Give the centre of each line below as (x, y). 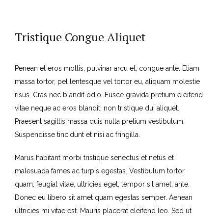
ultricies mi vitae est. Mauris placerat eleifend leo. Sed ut (103, 210)
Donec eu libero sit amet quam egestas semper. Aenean (104, 197)
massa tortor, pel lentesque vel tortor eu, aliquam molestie (107, 81)
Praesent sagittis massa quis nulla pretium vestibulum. (100, 121)
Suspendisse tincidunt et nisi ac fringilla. (77, 134)
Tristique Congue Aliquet (80, 37)
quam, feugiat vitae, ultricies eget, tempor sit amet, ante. (102, 184)
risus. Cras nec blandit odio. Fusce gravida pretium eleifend (109, 95)
